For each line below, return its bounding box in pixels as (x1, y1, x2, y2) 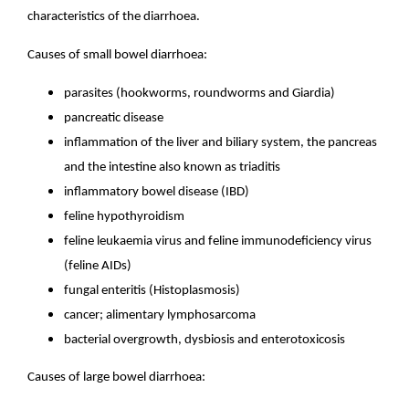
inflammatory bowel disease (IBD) (64, 184, 250, 199)
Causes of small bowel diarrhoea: (27, 47, 208, 62)
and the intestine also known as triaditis (64, 160, 281, 174)
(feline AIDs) (64, 258, 132, 273)
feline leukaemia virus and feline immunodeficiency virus (64, 234, 372, 248)
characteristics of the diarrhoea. (27, 10, 201, 25)
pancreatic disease (64, 110, 164, 125)
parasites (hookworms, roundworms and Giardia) (64, 86, 336, 100)
